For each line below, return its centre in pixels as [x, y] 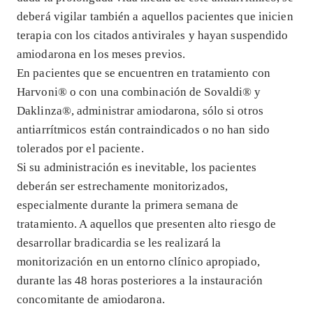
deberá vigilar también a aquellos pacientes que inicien [155, 16]
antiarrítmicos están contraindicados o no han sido [144, 129]
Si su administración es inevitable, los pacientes [137, 167]
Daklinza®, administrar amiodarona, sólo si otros [140, 110]
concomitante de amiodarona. [91, 299]
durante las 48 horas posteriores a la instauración [140, 280]
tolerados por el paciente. [80, 148]
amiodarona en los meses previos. [101, 54]
